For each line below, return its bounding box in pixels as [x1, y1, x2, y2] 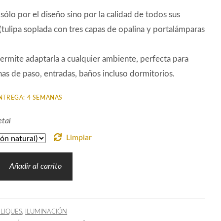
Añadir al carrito [9, 162, 62, 170]
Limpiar [66, 133, 92, 142]
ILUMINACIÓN [25, 208, 68, 215]
